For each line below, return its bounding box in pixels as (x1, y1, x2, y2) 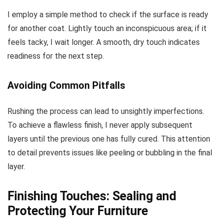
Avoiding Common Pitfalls (7, 79, 125, 92)
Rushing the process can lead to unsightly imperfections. (7, 107, 204, 116)
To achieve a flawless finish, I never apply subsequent (7, 120, 192, 130)
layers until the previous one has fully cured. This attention (7, 134, 210, 144)
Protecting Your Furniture (7, 204, 148, 219)
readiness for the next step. (7, 51, 104, 61)
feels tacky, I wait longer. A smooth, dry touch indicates (7, 37, 200, 47)
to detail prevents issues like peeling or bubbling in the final (7, 148, 212, 158)
